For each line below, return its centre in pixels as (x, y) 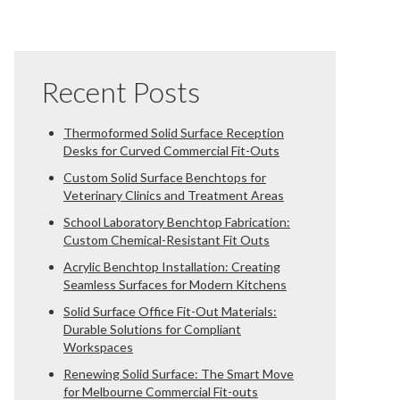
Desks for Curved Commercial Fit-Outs (171, 150)
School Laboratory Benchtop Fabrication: (177, 222)
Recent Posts (121, 92)
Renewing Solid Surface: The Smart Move (179, 374)
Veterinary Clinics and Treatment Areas (174, 195)
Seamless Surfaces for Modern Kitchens (175, 284)
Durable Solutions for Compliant (152, 329)
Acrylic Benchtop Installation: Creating (172, 267)
